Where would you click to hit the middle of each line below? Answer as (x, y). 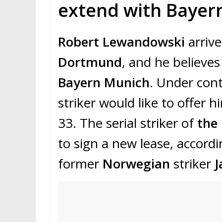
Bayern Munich (104, 83)
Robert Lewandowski (121, 42)
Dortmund (90, 62)
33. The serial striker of (128, 123)
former (80, 164)
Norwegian (138, 164)
